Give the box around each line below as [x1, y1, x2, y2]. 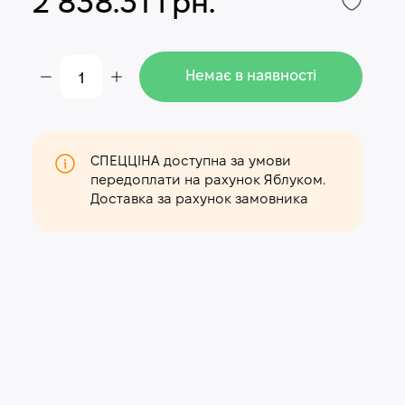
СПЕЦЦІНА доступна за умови [90, 155, 292, 168]
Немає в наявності [185, 70, 317, 83]
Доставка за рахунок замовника [90, 193, 309, 206]
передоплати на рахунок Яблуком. [90, 174, 326, 187]
